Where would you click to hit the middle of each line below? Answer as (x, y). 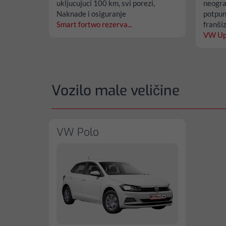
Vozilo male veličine (116, 90)
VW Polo (78, 132)
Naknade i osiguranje (91, 13)
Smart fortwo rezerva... (94, 24)
